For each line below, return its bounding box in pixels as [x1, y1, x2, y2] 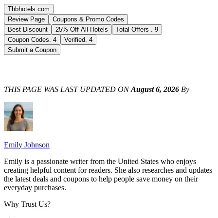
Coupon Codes [8, 36, 49, 43]
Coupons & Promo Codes [53, 16, 124, 23]
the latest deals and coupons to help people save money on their [4, 175, 198, 183]
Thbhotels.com [8, 5, 50, 13]
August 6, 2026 [131, 85, 179, 93]
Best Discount [8, 26, 48, 33]
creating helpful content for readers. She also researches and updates [4, 166, 212, 174]
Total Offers [116, 26, 149, 33]
